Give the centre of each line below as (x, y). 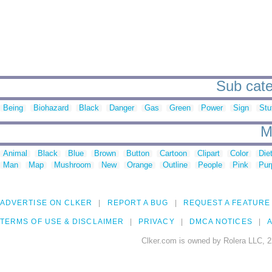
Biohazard (51, 108)
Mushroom (73, 165)
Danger (122, 108)
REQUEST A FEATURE (226, 203)
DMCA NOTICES (221, 222)
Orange (140, 165)
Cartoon (173, 154)
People (210, 165)
